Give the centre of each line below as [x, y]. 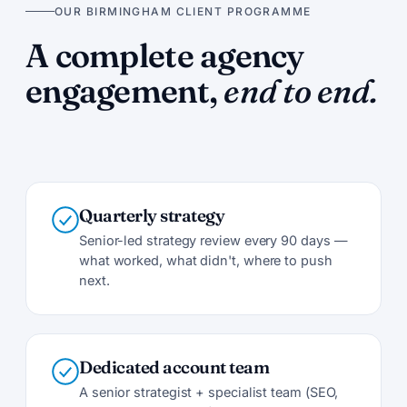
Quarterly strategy [152, 215]
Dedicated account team [174, 367]
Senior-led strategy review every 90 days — [213, 240]
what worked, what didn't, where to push [206, 260]
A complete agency [165, 55]
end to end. [301, 90]
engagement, [125, 90]
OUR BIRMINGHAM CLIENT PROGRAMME [183, 11]
